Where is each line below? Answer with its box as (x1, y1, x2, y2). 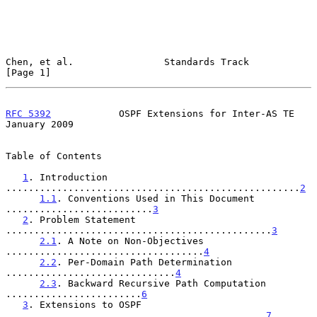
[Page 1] (6, 67, 51, 78)
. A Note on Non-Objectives (57, 235, 204, 246)
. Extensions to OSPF (28, 299, 142, 310)
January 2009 (6, 118, 74, 129)
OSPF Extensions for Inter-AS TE (51, 108, 294, 119)
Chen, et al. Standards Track (6, 56, 249, 67)
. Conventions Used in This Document (57, 192, 255, 204)
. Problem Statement (28, 214, 136, 225)
